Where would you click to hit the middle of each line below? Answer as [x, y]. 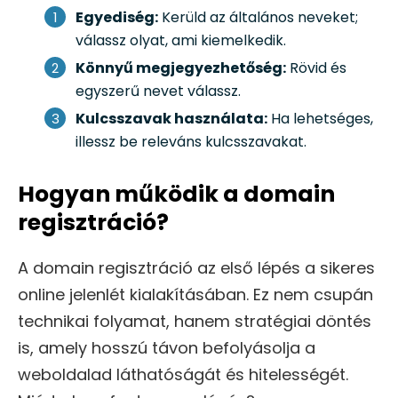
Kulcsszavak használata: [171, 119]
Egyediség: [117, 18]
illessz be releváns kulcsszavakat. [191, 142]
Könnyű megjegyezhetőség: [181, 68]
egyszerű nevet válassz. [158, 92]
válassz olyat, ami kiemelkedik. [181, 41]
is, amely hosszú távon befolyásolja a [167, 348]
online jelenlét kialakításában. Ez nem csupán [195, 295]
